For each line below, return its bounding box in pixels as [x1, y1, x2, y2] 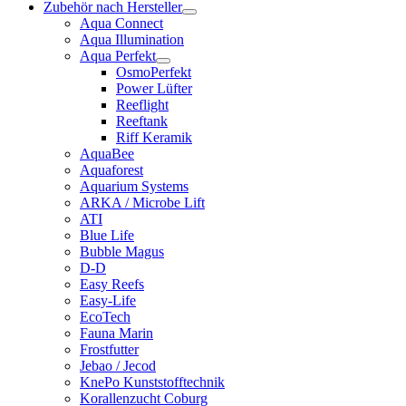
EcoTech [80, 308, 130, 324]
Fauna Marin [80, 324, 153, 341]
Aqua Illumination [80, 31, 184, 47]
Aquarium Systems [80, 178, 188, 194]
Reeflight [116, 96, 169, 112]
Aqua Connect [80, 14, 163, 31]
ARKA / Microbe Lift [80, 194, 205, 210]
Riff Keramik [116, 129, 192, 145]
